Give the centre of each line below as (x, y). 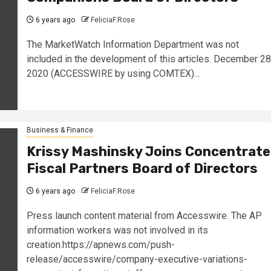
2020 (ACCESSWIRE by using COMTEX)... (113, 74)
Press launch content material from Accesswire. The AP (144, 215)
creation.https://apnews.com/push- (100, 244)
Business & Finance (60, 130)
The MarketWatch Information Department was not (132, 45)
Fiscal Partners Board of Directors (142, 168)
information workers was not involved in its (117, 230)
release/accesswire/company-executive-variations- (137, 259)
